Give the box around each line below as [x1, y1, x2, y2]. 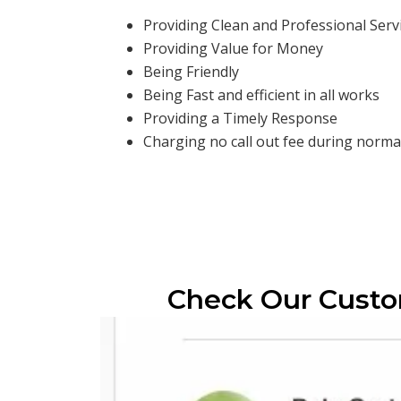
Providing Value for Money [143, 38, 323, 59]
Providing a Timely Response [143, 108, 337, 129]
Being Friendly [143, 62, 239, 82]
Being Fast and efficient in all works [143, 85, 380, 106]
